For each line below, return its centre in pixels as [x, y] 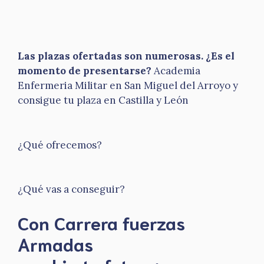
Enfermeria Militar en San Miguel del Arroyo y [128, 85]
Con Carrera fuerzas [101, 222]
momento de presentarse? [85, 71]
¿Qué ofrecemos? [60, 145]
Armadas [55, 243]
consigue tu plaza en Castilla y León [103, 100]
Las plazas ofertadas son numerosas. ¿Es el [126, 56]
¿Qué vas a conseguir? [71, 189]
